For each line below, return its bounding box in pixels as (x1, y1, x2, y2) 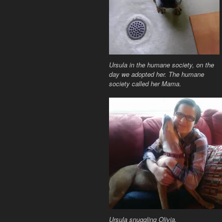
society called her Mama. (109, 78, 181, 88)
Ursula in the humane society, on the (109, 59, 214, 69)
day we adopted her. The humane (109, 69, 204, 79)
